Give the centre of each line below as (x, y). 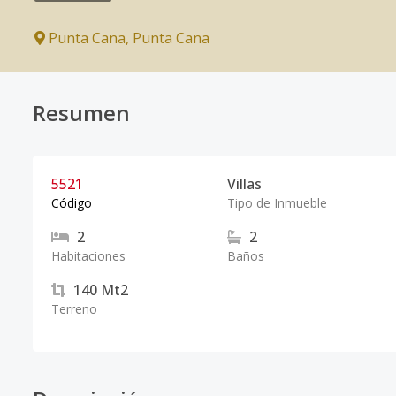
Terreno (74, 309)
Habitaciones (88, 256)
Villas (244, 184)
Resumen (81, 113)
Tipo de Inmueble (277, 203)
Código (72, 203)
